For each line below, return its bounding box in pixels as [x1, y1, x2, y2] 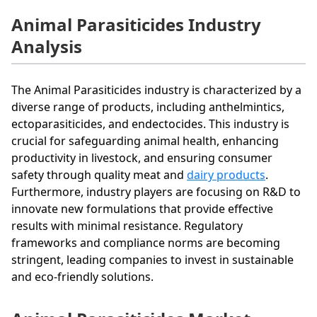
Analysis [11, 34, 82, 58]
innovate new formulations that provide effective [11, 200, 273, 217]
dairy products [187, 166, 265, 183]
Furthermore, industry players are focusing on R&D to [11, 183, 301, 200]
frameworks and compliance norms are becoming [11, 234, 280, 250]
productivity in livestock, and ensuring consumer [11, 149, 272, 166]
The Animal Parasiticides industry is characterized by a [11, 81, 301, 98]
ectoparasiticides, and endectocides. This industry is [11, 115, 289, 132]
